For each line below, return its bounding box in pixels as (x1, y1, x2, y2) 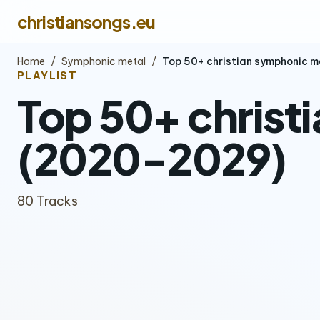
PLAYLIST (17, 69, 78, 82)
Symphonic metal (61, 55, 146, 68)
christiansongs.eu (17, 11, 156, 32)
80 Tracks (17, 193, 78, 209)
